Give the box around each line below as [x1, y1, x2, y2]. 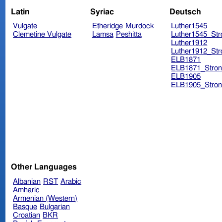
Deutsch [169, 7, 201, 16]
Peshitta [115, 31, 142, 39]
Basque [13, 203, 38, 211]
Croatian [13, 211, 41, 219]
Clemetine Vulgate [13, 31, 72, 39]
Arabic [60, 177, 82, 185]
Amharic [13, 186, 40, 194]
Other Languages [11, 163, 77, 171]
